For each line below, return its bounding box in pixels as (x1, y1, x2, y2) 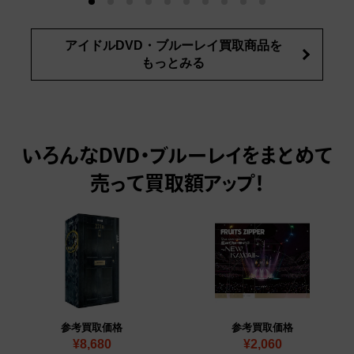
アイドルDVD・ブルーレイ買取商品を (64, 39, 282, 53)
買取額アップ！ (145, 175, 264, 196)
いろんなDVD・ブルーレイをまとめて (21, 148, 333, 168)
